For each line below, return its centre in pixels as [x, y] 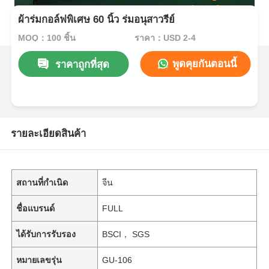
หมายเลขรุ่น [39, 260]
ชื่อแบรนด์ [36, 208]
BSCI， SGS [126, 234]
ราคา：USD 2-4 [165, 38]
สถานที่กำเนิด [42, 182]
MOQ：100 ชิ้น [47, 38]
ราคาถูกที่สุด [82, 64]
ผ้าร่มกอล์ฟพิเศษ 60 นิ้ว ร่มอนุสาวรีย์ [97, 20]
